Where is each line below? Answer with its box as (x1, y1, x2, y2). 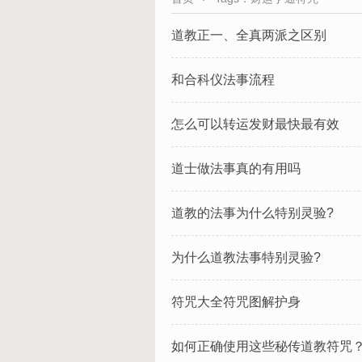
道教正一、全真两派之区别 (171, 28, 326, 42)
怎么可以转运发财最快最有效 (171, 117, 339, 131)
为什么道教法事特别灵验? (171, 250, 321, 264)
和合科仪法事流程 (171, 73, 275, 86)
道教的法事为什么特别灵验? (171, 206, 334, 220)
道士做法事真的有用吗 (171, 162, 301, 175)
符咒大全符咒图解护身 (171, 295, 301, 309)
